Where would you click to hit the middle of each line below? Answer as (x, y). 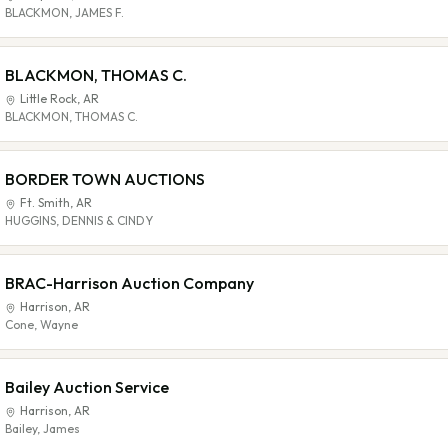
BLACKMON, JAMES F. (64, 12)
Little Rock (48, 98)
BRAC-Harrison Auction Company (129, 283)
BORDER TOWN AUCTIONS (105, 179)
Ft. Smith (45, 202)
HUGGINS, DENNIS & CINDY (79, 220)
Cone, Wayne (41, 324)
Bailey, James (42, 428)
